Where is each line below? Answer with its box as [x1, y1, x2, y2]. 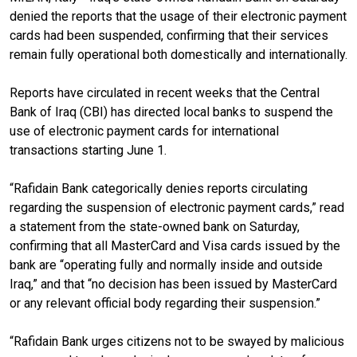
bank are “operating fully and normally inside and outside [10, 257, 323, 273]
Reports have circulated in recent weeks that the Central [10, 84, 320, 100]
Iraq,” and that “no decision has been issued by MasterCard [10, 276, 337, 292]
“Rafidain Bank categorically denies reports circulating [10, 180, 308, 196]
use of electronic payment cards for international [10, 123, 279, 139]
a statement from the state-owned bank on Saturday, [10, 218, 300, 234]
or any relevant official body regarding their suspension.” [10, 295, 320, 311]
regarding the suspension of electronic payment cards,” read [10, 199, 344, 215]
